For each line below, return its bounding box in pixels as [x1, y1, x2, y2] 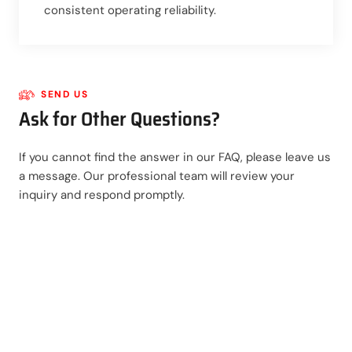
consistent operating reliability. [44, 2, 216, 18]
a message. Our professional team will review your [19, 167, 295, 184]
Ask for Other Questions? [19, 103, 220, 134]
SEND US [41, 88, 89, 101]
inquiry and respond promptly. [19, 186, 185, 203]
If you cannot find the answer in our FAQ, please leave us [19, 148, 331, 165]
